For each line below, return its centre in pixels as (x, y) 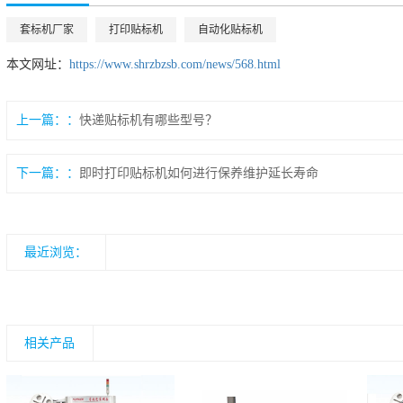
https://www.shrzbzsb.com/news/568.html (175, 65)
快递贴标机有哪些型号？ (148, 121)
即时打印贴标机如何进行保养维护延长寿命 (198, 174)
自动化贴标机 (230, 30)
